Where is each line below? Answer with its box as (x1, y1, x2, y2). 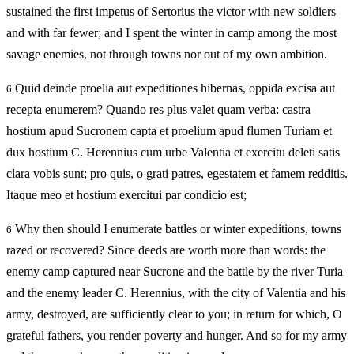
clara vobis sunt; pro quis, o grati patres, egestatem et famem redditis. (6, 167, 348, 181)
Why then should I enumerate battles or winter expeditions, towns (12, 222, 341, 236)
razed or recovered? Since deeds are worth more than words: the (6, 243, 326, 258)
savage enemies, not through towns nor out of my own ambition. (6, 47, 327, 62)
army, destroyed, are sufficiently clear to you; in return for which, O (6, 307, 342, 322)
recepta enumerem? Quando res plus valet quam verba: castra (6, 103, 311, 117)
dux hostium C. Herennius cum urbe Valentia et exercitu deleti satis (6, 145, 340, 160)
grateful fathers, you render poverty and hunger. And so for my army (6, 329, 347, 343)
